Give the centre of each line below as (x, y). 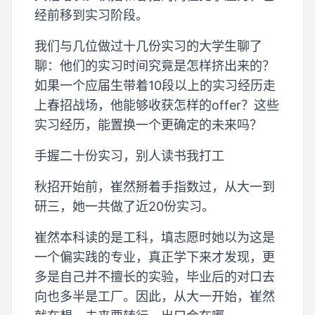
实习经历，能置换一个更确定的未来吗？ (148, 125)
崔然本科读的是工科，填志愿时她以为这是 (155, 237)
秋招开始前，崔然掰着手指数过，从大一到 (155, 187)
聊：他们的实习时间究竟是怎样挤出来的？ (155, 66)
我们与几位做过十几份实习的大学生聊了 (148, 46)
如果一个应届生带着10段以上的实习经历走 (155, 85)
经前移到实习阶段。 (91, 15)
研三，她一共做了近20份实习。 (124, 206)
